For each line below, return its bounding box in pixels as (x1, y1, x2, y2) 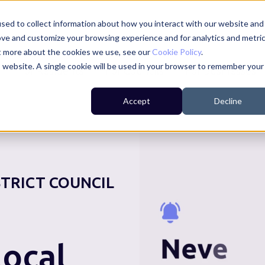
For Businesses (185, 64, 257, 78)
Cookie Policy (152, 47, 201, 57)
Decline (214, 96, 242, 106)
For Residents (18, 64, 85, 78)
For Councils (105, 64, 164, 78)
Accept (123, 96, 150, 106)
